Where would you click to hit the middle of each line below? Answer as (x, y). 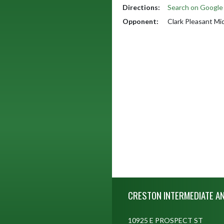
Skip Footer (129, 182)
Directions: (141, 7)
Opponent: (140, 21)
